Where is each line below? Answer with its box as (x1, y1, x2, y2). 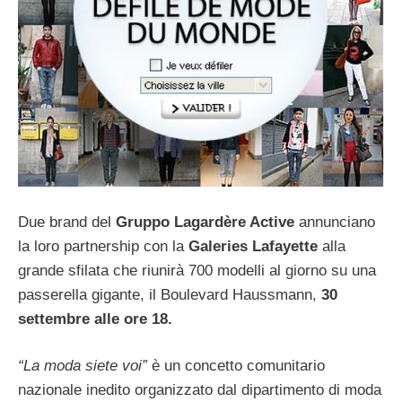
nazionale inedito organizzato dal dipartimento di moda (18, 381, 381, 399)
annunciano (294, 213, 375, 231)
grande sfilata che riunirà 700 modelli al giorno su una (18, 261, 376, 279)
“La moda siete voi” (18, 357, 147, 375)
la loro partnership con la (18, 237, 184, 255)
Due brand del (18, 213, 116, 231)
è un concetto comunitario (147, 357, 325, 375)
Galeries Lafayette (184, 237, 318, 255)
